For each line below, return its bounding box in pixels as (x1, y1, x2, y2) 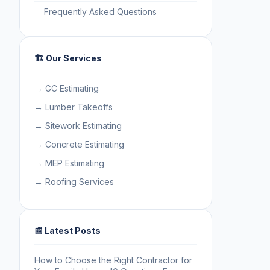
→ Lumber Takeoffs (34, 101, 113, 112)
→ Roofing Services (34, 176, 114, 187)
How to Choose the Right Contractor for (34, 254, 192, 265)
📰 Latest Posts (34, 225, 101, 236)
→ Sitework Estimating (34, 120, 122, 131)
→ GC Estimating (34, 83, 99, 93)
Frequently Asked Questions (44, 6, 157, 17)
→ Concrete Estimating (34, 139, 124, 149)
